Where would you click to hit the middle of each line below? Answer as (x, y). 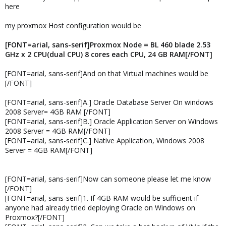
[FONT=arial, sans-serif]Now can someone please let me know (108, 179)
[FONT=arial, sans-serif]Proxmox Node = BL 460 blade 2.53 (108, 45)
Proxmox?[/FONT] (35, 217)
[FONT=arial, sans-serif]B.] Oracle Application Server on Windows (111, 121)
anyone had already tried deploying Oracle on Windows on (100, 208)
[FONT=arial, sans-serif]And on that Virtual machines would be (107, 73)
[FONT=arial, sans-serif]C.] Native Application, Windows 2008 (105, 140)
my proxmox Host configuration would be (73, 25)
